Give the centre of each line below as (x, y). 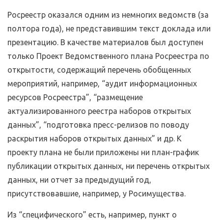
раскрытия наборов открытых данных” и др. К (95, 138)
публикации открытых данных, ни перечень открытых (109, 166)
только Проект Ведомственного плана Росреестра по (108, 56)
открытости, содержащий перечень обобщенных (99, 69)
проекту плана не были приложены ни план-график (103, 152)
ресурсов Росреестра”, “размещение (75, 97)
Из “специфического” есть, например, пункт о (92, 214)
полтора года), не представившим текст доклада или (109, 28)
